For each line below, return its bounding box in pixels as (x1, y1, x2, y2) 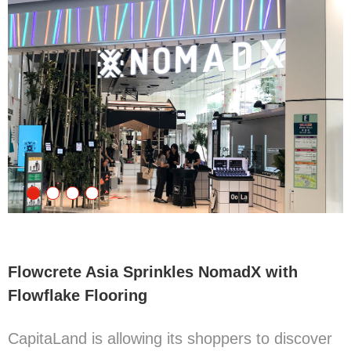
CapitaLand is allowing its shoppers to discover (8, 330, 332, 348)
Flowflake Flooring (8, 287, 147, 305)
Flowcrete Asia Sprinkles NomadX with (8, 263, 298, 281)
